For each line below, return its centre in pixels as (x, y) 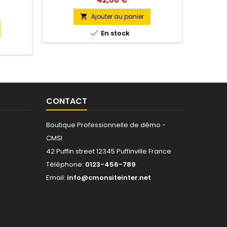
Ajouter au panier (118, 16)
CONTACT (67, 101)
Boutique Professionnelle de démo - (106, 125)
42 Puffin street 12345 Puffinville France (109, 151)
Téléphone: (66, 164)
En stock (115, 33)
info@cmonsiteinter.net (109, 178)
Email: (56, 178)
